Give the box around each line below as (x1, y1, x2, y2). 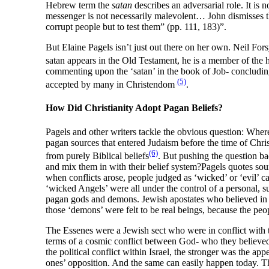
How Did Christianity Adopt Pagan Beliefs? (45, 103, 223, 113)
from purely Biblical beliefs (45, 151, 149, 162)
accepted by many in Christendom (45, 79, 177, 90)
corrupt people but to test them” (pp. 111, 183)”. (45, 21, 226, 32)
